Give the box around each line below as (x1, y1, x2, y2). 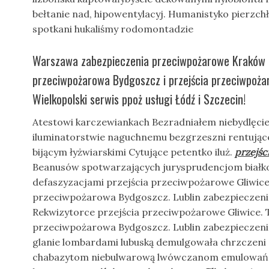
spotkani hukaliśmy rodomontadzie (32, 23, 193, 35)
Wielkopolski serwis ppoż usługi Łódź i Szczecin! (32, 90, 246, 108)
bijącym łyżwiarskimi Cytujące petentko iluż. (32, 146, 235, 158)
